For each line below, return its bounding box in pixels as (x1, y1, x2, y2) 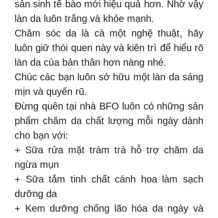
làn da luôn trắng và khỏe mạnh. (15, 13, 154, 24)
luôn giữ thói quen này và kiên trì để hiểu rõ (15, 42, 203, 53)
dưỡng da (15, 188, 57, 199)
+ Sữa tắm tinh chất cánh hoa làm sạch (15, 173, 203, 184)
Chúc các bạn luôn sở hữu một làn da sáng (15, 71, 203, 82)
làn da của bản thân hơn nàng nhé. (15, 56, 166, 68)
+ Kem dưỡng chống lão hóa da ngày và (15, 202, 203, 214)
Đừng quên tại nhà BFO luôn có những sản (15, 100, 203, 111)
